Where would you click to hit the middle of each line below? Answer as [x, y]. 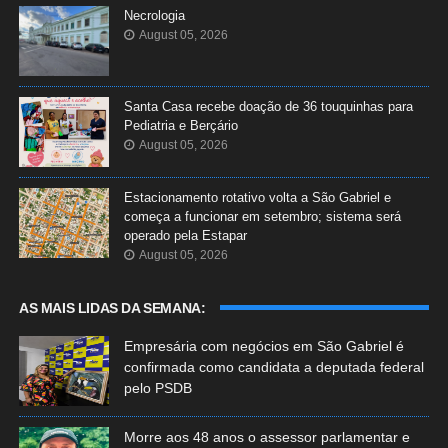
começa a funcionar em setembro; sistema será [262, 216]
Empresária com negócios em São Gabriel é [263, 345]
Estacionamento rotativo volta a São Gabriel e [257, 197]
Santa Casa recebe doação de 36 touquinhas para [268, 106]
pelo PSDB [157, 387]
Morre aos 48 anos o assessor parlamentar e [266, 436]
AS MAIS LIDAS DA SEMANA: [112, 307]
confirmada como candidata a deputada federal [273, 366]
